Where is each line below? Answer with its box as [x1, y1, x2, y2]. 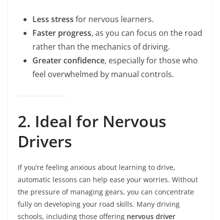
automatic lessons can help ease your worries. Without [18, 175, 198, 184]
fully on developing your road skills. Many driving [18, 199, 180, 209]
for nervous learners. [74, 14, 154, 25]
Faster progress [32, 27, 91, 38]
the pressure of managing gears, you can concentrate [18, 187, 194, 196]
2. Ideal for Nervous [18, 110, 166, 132]
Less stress [32, 14, 74, 25]
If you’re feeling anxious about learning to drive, [18, 163, 175, 172]
